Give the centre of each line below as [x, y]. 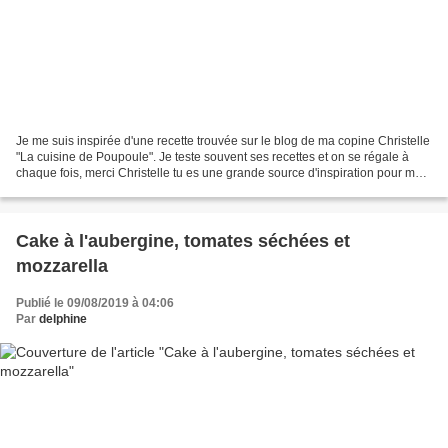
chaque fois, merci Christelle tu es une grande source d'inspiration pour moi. [222, 172]
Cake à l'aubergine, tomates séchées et [40, 240]
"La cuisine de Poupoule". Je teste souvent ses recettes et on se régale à [212, 156]
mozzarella [62, 265]
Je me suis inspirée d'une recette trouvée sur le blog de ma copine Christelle [223, 140]
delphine [63, 318]
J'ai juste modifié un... [74, 188]
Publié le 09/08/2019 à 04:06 [95, 302]
